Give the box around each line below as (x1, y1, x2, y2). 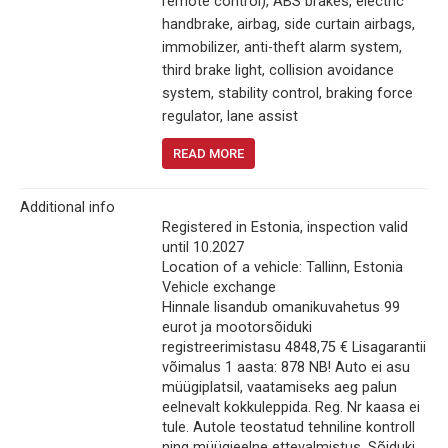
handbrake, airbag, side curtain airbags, (162, 16, 415, 34)
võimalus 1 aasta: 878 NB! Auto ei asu (162, 359, 410, 377)
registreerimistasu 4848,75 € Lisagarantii (162, 339, 426, 357)
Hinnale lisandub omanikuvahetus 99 (162, 299, 400, 317)
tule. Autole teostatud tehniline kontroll (162, 419, 415, 437)
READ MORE (173, 146, 244, 162)
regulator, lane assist (162, 108, 298, 126)
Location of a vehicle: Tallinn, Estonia (162, 259, 403, 277)
